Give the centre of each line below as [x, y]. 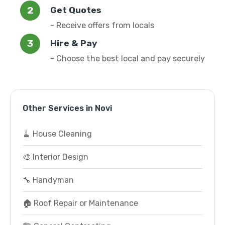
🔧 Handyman [48, 180]
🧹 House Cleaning [57, 134]
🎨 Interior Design [55, 157]
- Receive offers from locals [102, 25]
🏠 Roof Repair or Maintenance [80, 203]
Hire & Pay [74, 43]
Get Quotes [76, 10]
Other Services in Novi [67, 108]
